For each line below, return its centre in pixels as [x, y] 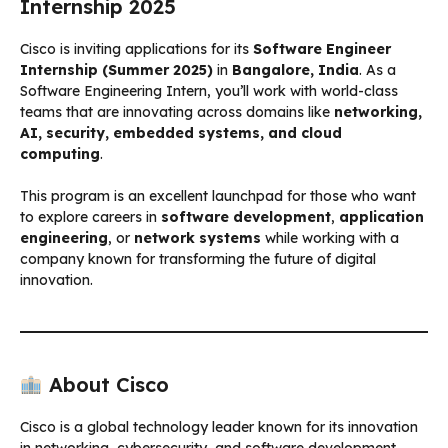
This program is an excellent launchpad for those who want [218, 195]
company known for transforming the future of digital [198, 258]
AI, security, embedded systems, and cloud [181, 132]
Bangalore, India [295, 69]
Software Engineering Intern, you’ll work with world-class [209, 90]
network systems [197, 237]
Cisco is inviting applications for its [136, 48]
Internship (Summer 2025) [116, 69]
